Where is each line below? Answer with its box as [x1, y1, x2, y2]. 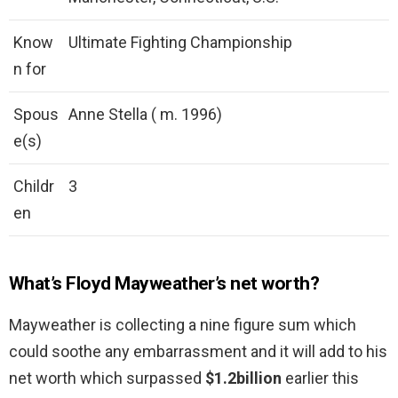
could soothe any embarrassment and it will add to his [9, 342, 387, 362]
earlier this [282, 369, 359, 388]
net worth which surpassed [9, 369, 205, 388]
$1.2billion [205, 369, 282, 388]
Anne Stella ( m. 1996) [68, 105, 222, 124]
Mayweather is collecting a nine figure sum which [9, 315, 356, 335]
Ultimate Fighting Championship [68, 33, 292, 52]
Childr [13, 177, 54, 196]
